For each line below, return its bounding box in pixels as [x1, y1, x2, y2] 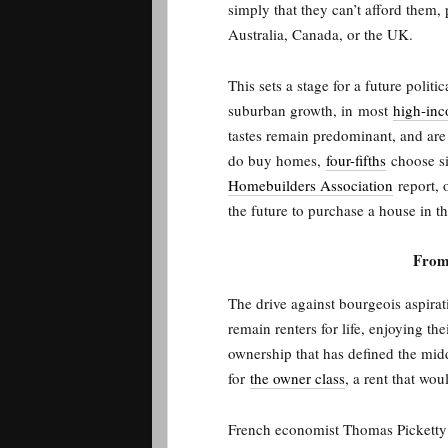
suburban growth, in [228, 100, 358, 120]
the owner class [250, 368, 345, 388]
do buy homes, [228, 150, 326, 170]
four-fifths [326, 150, 386, 170]
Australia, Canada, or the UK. [228, 24, 427, 44]
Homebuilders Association [228, 175, 393, 195]
